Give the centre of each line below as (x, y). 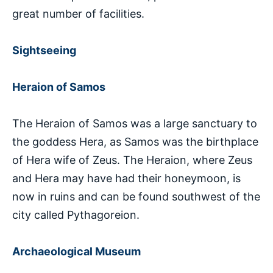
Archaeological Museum (76, 251)
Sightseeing (44, 50)
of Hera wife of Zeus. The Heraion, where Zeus (132, 160)
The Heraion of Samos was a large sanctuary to (135, 123)
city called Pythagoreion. (76, 214)
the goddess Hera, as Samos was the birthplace (135, 141)
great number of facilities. (78, 13)
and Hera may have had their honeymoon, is (126, 178)
